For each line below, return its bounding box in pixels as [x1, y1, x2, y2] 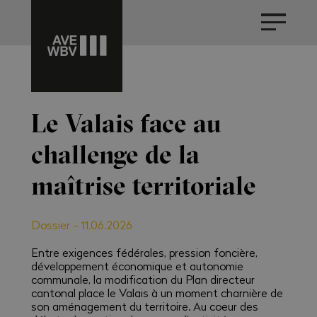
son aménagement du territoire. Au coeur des [30, 299, 258, 314]
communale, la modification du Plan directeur [30, 272, 255, 287]
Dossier [30, 217, 70, 233]
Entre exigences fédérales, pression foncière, [30, 245, 258, 260]
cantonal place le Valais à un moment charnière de [30, 285, 283, 301]
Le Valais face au [30, 107, 221, 139]
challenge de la [30, 138, 200, 171]
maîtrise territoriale [30, 169, 256, 202]
